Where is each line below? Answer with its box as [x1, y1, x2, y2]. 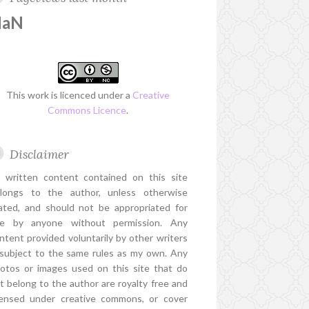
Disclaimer [10, 146, 70, 163]
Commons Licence [48, 104, 127, 117]
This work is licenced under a [6, 89, 133, 101]
